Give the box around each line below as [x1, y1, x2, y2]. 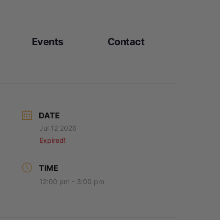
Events [31, 35, 63, 48]
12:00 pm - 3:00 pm [39, 177, 105, 186]
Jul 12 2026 [39, 123, 77, 132]
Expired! [39, 136, 66, 144]
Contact [107, 35, 144, 48]
